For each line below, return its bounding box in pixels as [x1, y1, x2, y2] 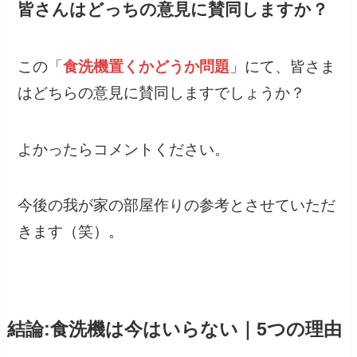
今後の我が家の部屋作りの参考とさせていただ [18, 197, 336, 214]
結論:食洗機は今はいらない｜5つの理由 [6, 319, 342, 339]
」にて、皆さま [229, 58, 336, 76]
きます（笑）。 [18, 223, 124, 241]
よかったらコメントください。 [18, 140, 230, 158]
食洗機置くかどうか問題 [63, 58, 230, 76]
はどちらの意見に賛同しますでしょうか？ [18, 84, 306, 102]
